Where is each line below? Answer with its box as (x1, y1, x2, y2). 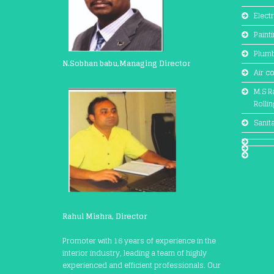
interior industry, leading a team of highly (62, 246, 207, 259)
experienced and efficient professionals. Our (62, 258, 221, 272)
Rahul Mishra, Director (62, 209, 147, 223)
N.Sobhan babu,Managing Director (62, 56, 190, 70)
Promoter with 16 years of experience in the (62, 234, 216, 247)
